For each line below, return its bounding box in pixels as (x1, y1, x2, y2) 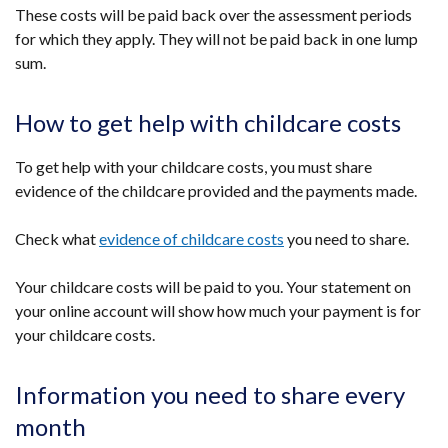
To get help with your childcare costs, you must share (15, 157, 372, 176)
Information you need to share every (15, 380, 405, 409)
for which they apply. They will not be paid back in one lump (15, 29, 418, 48)
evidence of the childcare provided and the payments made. (15, 181, 417, 200)
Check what (15, 229, 99, 248)
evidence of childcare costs (99, 229, 284, 248)
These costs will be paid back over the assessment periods (15, 5, 412, 24)
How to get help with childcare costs (15, 108, 401, 137)
